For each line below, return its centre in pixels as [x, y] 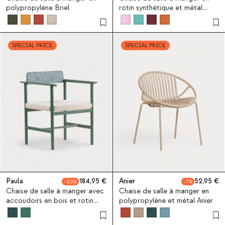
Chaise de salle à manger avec [55, 191]
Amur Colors [139, 17]
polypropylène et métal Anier [166, 201]
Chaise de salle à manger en [164, 191]
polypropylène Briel [38, 8]
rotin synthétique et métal [160, 8]
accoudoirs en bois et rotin [50, 201]
